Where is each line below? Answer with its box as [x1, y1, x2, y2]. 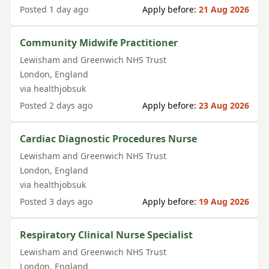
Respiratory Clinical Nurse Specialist [20, 228, 193, 241]
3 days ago [49, 196, 92, 207]
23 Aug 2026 [199, 100, 249, 111]
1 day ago [49, 4, 88, 15]
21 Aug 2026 [199, 4, 249, 15]
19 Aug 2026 [199, 196, 249, 207]
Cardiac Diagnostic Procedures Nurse [20, 132, 197, 145]
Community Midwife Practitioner [20, 36, 178, 49]
